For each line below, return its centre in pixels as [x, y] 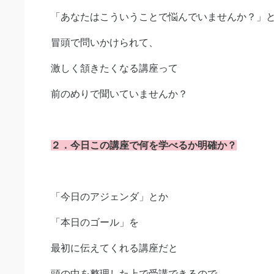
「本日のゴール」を [95, 222]
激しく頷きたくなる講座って [114, 68]
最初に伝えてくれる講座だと [114, 248]
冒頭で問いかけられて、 [105, 43]
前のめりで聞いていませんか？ [119, 94]
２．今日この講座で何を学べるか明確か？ [144, 145]
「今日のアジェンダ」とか [109, 197]
